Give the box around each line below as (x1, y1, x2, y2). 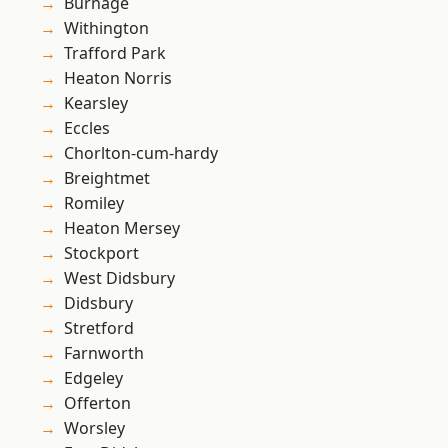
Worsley (64, 417, 125, 440)
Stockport (64, 242, 139, 265)
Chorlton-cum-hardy (64, 142, 218, 165)
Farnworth (64, 342, 144, 365)
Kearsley (64, 92, 128, 115)
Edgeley (64, 367, 123, 390)
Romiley (64, 192, 124, 215)
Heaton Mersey (64, 217, 180, 240)
